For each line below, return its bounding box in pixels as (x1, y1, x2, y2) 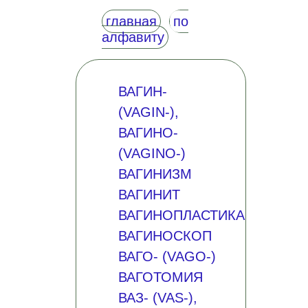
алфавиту (101, 30, 164, 45)
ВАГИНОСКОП (118, 228, 212, 243)
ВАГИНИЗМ (118, 166, 192, 181)
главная (105, 14, 157, 29)
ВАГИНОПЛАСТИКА (118, 208, 245, 223)
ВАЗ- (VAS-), (118, 290, 197, 305)
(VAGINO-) (118, 146, 186, 161)
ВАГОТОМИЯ (118, 269, 203, 285)
